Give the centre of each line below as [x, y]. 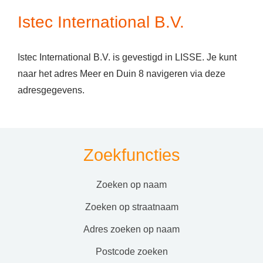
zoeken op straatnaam [134, 207]
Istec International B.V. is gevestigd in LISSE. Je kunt [127, 57]
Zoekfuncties [131, 155]
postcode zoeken [135, 252]
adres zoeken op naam [135, 229]
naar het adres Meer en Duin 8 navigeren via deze [122, 74]
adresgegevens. [51, 90]
